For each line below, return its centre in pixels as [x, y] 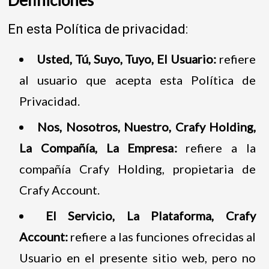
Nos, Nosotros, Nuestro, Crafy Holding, [147, 126]
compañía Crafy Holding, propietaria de [138, 168]
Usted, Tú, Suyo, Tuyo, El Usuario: [128, 59]
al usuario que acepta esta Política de [138, 80]
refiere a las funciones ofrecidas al [162, 236]
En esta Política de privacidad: [98, 29]
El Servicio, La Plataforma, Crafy [151, 215]
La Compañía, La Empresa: [98, 147]
